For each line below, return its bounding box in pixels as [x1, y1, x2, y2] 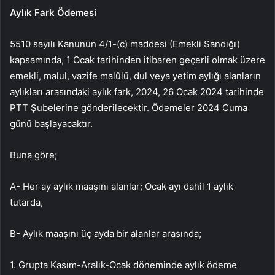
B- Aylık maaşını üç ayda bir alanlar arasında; [10, 228, 201, 240]
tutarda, [10, 196, 43, 209]
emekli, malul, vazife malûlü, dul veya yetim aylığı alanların [10, 70, 261, 82]
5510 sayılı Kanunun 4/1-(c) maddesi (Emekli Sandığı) [10, 38, 240, 50]
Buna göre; [10, 149, 57, 161]
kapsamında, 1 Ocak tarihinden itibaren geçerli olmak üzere [10, 54, 265, 66]
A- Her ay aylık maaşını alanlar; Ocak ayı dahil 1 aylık [10, 180, 233, 193]
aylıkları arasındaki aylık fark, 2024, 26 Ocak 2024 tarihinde [10, 86, 264, 98]
